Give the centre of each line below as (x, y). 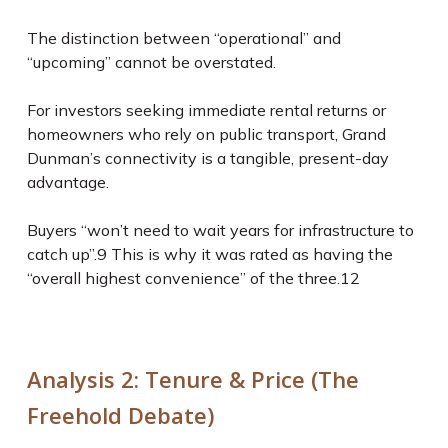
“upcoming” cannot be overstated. (153, 62)
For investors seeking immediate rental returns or (206, 110)
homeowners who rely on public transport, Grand (206, 134)
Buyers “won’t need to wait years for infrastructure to (220, 230)
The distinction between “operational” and (183, 38)
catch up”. (61, 254)
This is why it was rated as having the (249, 254)
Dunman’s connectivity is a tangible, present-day (207, 158)
